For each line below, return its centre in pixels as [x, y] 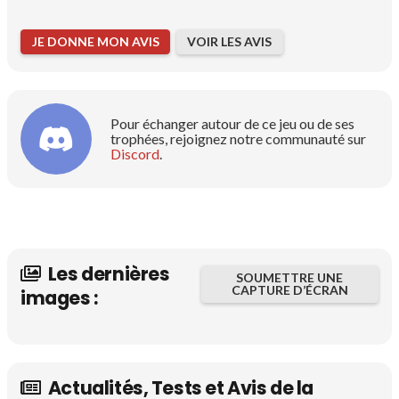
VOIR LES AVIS [230, 41]
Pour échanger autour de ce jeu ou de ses [233, 124]
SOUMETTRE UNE [290, 278]
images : [59, 297]
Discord [135, 154]
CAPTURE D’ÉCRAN [289, 290]
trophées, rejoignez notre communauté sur [239, 139]
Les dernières [109, 273]
